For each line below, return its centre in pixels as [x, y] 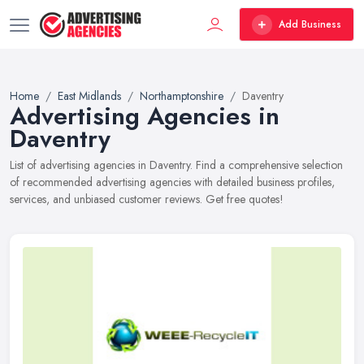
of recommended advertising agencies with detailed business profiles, [172, 182]
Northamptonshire [182, 96]
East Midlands [89, 96]
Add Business [310, 24]
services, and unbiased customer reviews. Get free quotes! [147, 199]
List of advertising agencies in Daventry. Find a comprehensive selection [176, 165]
